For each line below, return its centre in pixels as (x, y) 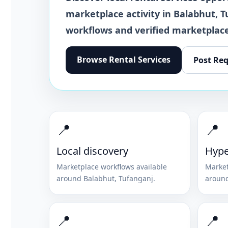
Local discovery (92, 151)
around (70, 178)
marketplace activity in (120, 13)
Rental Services (140, 59)
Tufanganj (136, 178)
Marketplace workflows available (112, 166)
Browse (93, 59)
